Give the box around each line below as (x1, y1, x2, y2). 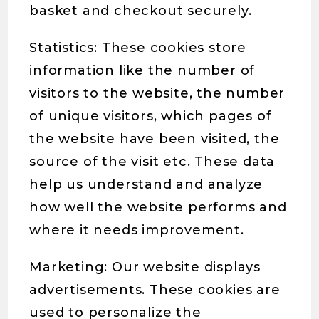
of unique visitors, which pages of (29, 108, 272, 124)
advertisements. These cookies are (29, 282, 281, 298)
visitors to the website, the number (29, 85, 286, 101)
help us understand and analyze (29, 177, 263, 192)
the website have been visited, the (29, 131, 280, 147)
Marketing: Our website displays (29, 259, 261, 275)
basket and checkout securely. (29, 3, 252, 19)
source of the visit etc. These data (29, 154, 276, 169)
